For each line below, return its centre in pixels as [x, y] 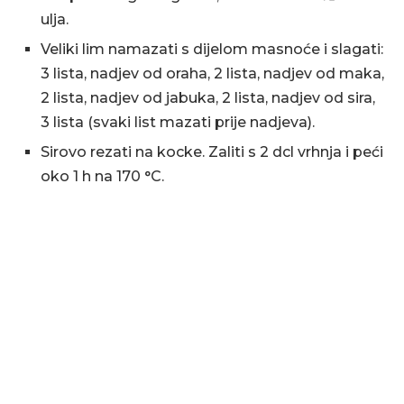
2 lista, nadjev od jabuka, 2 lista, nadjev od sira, [208, 98]
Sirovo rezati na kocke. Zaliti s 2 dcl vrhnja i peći [212, 152]
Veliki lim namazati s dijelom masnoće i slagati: [212, 49]
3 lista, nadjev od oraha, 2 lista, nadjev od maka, [212, 73]
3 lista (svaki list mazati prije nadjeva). [178, 122]
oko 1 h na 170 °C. [102, 176]
